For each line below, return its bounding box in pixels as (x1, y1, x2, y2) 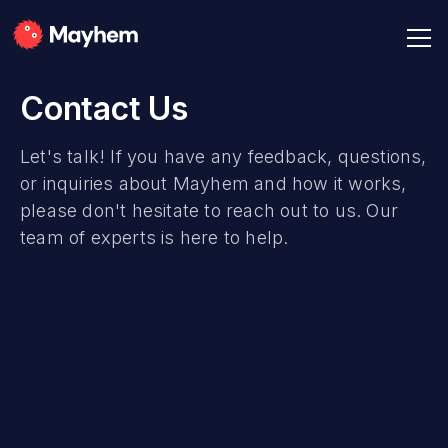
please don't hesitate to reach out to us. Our (20, 199, 399, 221)
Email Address (30, 407, 128, 425)
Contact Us (20, 89, 188, 128)
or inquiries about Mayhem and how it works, (20, 172, 407, 194)
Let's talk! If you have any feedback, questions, (20, 145, 427, 167)
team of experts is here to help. (20, 226, 289, 248)
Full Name (30, 326, 100, 344)
